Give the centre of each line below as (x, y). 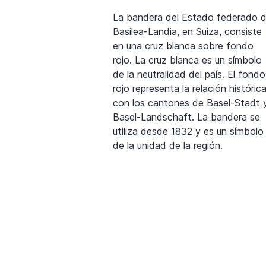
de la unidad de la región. (168, 145)
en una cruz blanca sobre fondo (183, 45)
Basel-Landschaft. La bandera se (186, 117)
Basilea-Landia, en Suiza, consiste (187, 31)
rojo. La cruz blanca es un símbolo (187, 60)
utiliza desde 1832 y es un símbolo (188, 131)
